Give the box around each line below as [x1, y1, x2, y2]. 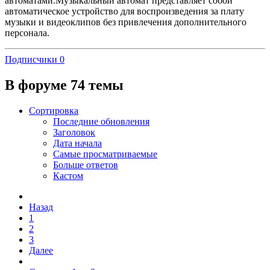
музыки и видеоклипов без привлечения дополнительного [5, 16, 246, 27]
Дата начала [53, 137, 102, 148]
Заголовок [53, 127, 95, 137]
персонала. [5, 27, 49, 38]
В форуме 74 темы [5, 77, 124, 93]
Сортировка [29, 105, 78, 116]
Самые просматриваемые [53, 148, 157, 159]
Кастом [53, 170, 83, 181]
